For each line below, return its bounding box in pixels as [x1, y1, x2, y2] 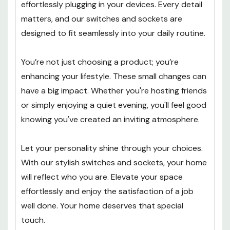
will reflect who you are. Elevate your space [21, 171, 183, 183]
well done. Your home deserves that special [21, 200, 183, 212]
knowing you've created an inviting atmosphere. [21, 114, 200, 125]
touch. [21, 215, 45, 226]
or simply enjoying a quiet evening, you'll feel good [21, 100, 206, 111]
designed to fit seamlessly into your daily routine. [21, 28, 205, 39]
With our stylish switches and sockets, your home [21, 157, 207, 168]
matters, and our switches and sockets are [21, 13, 182, 25]
